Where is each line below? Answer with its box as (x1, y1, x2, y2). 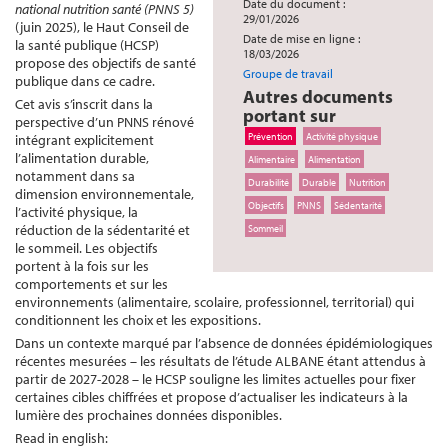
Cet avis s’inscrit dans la (15, 95, 153, 113)
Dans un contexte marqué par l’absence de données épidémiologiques (15, 334, 433, 352)
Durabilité (248, 176, 289, 188)
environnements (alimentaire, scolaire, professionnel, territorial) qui (15, 293, 414, 311)
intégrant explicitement (15, 131, 154, 149)
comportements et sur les (15, 275, 168, 293)
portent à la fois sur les (15, 257, 149, 275)
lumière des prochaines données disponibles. (15, 406, 282, 424)
